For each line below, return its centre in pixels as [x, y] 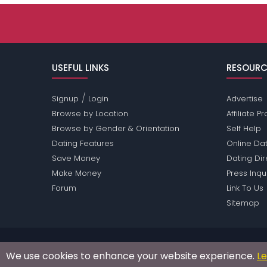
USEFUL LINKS [81, 68]
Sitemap [243, 203]
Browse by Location [90, 114]
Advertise [244, 99]
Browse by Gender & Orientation [116, 129]
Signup [66, 99]
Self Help [243, 129]
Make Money [77, 173]
